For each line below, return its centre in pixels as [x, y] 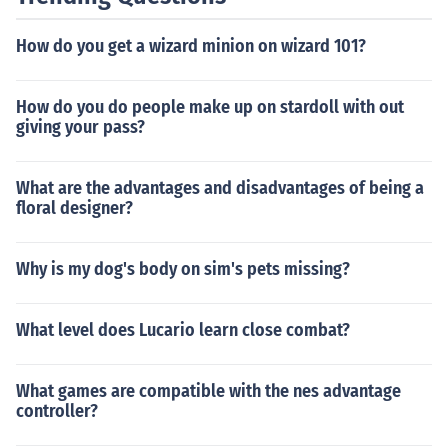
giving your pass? [80, 127]
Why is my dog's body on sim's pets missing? [183, 269]
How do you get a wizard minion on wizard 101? [191, 46]
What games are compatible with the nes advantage [208, 391]
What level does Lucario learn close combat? [183, 330]
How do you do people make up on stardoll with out [210, 107]
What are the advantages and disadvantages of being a [220, 188]
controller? [57, 411]
